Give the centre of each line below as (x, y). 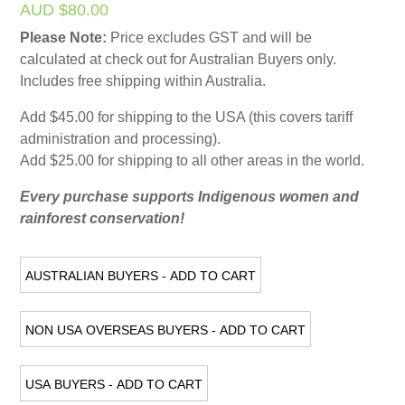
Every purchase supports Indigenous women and (190, 197)
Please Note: (64, 38)
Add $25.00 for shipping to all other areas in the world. (193, 160)
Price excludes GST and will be (210, 38)
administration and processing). (121, 139)
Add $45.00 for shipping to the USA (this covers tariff (187, 117)
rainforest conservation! (103, 218)
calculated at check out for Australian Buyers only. (179, 59)
